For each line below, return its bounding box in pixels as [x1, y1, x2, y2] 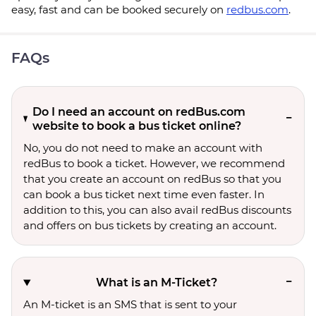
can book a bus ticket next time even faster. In [23, 188, 265, 201]
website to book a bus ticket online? [32, 119, 241, 133]
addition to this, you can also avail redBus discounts [23, 203, 291, 217]
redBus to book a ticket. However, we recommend [23, 157, 285, 170]
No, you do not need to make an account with [23, 141, 262, 154]
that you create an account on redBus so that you [23, 172, 281, 186]
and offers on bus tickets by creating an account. [23, 219, 276, 232]
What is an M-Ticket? [95, 276, 217, 289]
